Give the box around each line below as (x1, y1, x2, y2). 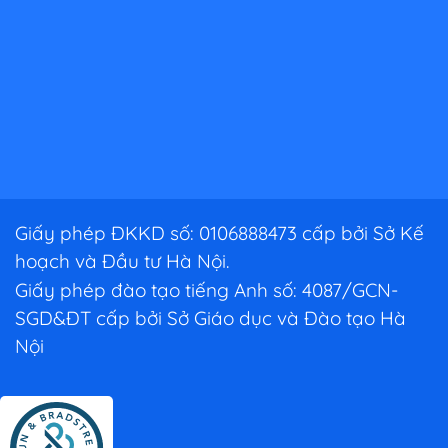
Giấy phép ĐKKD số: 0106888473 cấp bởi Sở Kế (15, 220, 424, 245)
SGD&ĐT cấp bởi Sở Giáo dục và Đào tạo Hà (15, 305, 406, 330)
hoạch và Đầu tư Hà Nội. (15, 248, 229, 273)
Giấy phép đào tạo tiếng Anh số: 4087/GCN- (15, 277, 398, 302)
